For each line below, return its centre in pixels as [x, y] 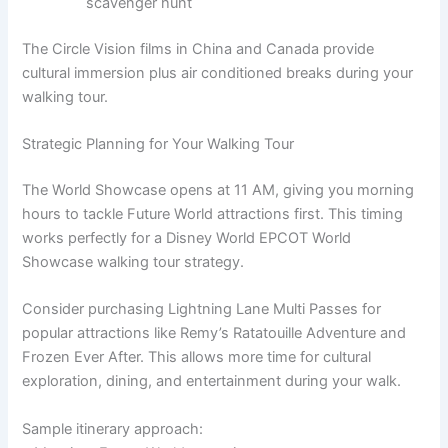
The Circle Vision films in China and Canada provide [198, 48]
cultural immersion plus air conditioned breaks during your [218, 72]
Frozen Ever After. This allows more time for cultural [197, 357]
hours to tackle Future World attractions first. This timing [213, 214]
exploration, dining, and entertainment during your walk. [212, 381]
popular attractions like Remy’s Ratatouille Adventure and [214, 333]
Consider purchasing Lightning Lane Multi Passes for [202, 309]
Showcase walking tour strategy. [133, 262]
